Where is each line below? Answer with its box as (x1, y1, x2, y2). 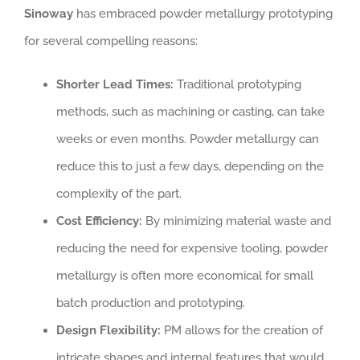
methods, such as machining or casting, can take (56, 104, 325, 120)
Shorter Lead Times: (56, 77, 174, 92)
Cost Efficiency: (56, 214, 142, 229)
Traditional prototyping (174, 77, 301, 92)
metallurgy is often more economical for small (56, 268, 313, 284)
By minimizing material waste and (142, 214, 331, 229)
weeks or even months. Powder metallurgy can (56, 132, 319, 147)
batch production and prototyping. (56, 296, 245, 311)
